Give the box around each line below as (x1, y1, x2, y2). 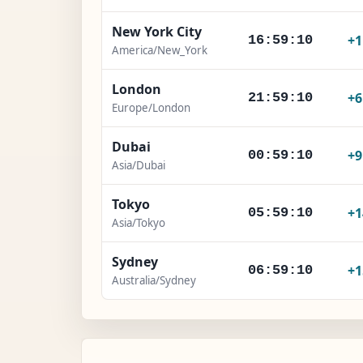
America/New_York (112, 42, 207, 58)
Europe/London (112, 100, 190, 115)
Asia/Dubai (112, 157, 165, 173)
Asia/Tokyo (112, 215, 165, 230)
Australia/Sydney (112, 272, 196, 288)
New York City (112, 22, 202, 41)
